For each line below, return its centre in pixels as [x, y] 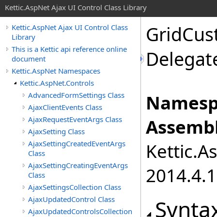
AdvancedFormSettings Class [76, 95]
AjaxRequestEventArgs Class [75, 119]
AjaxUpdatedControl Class [71, 199]
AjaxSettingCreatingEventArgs [78, 165]
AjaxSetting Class [56, 131]
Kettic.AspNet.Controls [57, 83]
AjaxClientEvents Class [65, 107]
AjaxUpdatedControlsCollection [80, 211]
